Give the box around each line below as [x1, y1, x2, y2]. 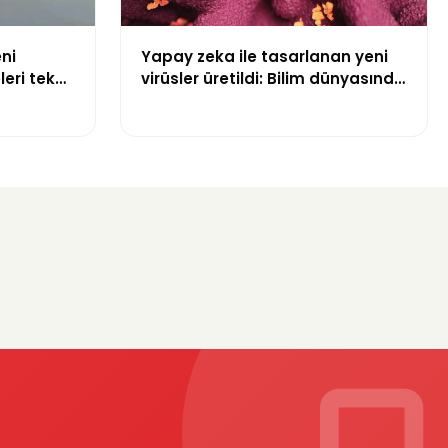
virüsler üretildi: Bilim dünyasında [141, 68, 405, 90]
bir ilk [141, 90, 183, 112]
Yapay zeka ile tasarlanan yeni [141, 46, 388, 68]
